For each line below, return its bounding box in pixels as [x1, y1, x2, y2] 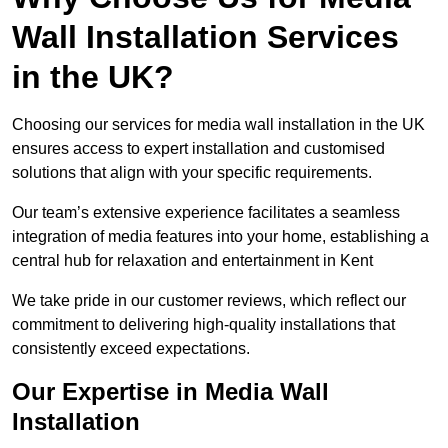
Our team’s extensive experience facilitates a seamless [12, 204, 400, 222]
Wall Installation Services [12, 19, 399, 56]
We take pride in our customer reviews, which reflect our [12, 292, 406, 310]
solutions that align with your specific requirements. [12, 164, 372, 182]
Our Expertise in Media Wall [12, 378, 329, 406]
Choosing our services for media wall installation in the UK [12, 116, 425, 134]
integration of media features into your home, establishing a [12, 228, 429, 246]
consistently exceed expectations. [12, 340, 250, 358]
